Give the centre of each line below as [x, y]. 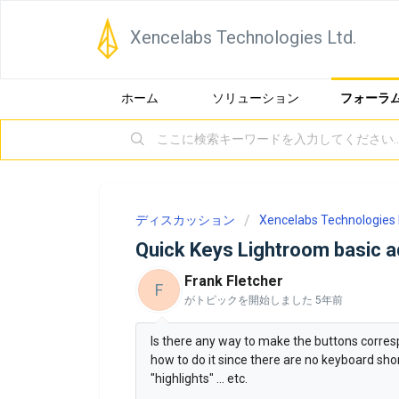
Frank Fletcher [234, 281]
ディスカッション [185, 220]
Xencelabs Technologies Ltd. [243, 37]
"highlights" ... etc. [199, 379]
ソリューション [256, 98]
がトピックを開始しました [250, 300]
